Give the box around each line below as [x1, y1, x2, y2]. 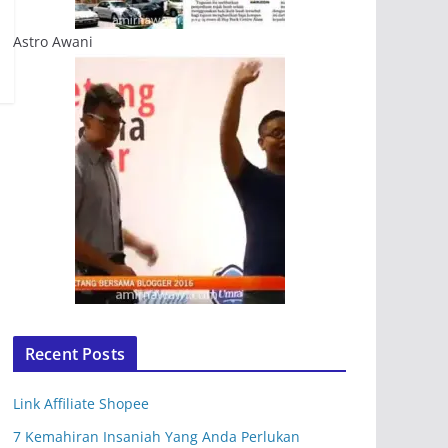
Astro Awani [13, 32, 93, 51]
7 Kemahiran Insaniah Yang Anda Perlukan [13, 427, 300, 446]
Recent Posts [25, 343, 125, 365]
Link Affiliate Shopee [13, 394, 149, 413]
